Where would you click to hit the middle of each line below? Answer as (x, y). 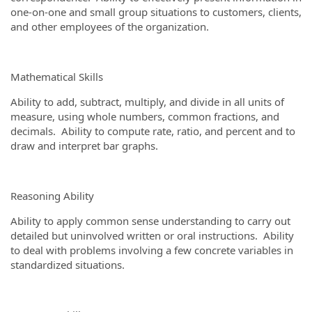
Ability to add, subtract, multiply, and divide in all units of (147, 102)
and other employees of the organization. (110, 26)
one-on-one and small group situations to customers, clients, (156, 12)
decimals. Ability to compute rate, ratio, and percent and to (153, 131)
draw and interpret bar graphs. (84, 146)
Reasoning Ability (79, 196)
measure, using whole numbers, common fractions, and (145, 116)
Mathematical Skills (75, 77)
